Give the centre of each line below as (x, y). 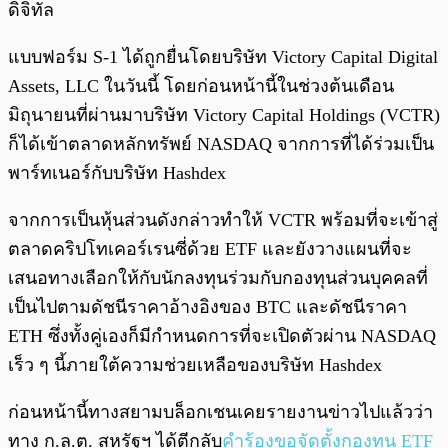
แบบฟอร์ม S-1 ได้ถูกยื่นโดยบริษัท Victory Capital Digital (223, 57)
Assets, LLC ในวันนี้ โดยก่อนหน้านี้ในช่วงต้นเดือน (201, 86)
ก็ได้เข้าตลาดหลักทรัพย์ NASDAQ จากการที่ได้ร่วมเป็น (221, 144)
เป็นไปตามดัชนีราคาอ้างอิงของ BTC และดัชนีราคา (207, 307)
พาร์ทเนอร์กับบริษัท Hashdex (117, 173)
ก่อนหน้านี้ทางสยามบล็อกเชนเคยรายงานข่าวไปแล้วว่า (220, 412)
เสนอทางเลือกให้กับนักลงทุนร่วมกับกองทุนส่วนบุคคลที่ (218, 278)
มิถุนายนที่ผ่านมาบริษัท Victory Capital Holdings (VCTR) (224, 115)
